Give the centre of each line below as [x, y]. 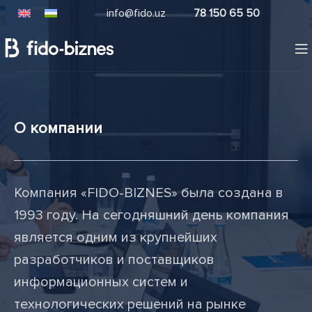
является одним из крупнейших [116, 238]
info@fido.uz [136, 13]
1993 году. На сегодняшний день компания [152, 216]
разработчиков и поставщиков [115, 260]
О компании [58, 129]
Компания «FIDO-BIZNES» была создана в [149, 193]
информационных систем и [101, 282]
